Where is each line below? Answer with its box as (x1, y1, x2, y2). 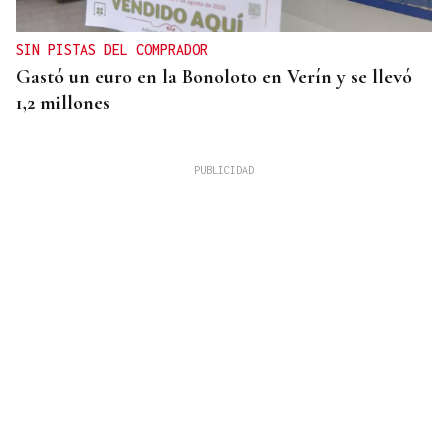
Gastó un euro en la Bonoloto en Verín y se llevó (16, 65, 412, 90)
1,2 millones (16, 91, 110, 116)
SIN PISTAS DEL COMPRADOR (16, 41, 208, 59)
